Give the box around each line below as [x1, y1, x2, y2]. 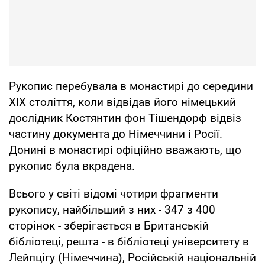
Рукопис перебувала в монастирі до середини [9, 79, 253, 93]
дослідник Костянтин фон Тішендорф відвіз [9, 111, 241, 125]
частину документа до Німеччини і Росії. [9, 127, 222, 141]
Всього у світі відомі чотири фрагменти [9, 186, 218, 201]
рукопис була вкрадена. [9, 159, 135, 173]
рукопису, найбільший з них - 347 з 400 [9, 202, 215, 216]
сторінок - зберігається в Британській [9, 218, 209, 232]
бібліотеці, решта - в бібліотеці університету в [9, 234, 249, 248]
